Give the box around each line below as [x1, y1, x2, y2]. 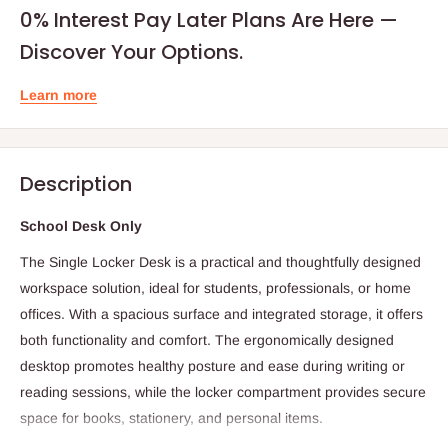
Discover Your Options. [20, 37, 243, 66]
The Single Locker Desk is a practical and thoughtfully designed [20, 254, 421, 271]
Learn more [20, 86, 97, 103]
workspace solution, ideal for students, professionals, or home [20, 280, 411, 297]
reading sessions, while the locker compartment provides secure [20, 384, 426, 401]
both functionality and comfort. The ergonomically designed [20, 332, 394, 349]
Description [20, 169, 132, 198]
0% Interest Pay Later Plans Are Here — [20, 5, 398, 34]
